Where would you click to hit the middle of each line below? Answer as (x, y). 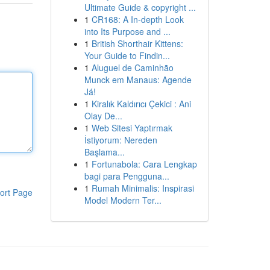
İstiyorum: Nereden (121, 140)
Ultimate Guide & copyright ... (140, 7)
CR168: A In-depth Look (137, 19)
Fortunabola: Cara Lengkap (144, 164)
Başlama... (104, 152)
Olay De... (103, 116)
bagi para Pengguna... (127, 176)
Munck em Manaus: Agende (138, 80)
